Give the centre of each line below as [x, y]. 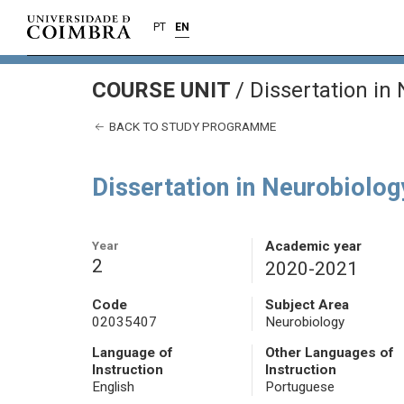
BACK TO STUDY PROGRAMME [191, 126]
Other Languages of [329, 353]
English [113, 387]
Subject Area [307, 305]
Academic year [313, 247]
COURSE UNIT [164, 90]
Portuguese [299, 387]
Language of [133, 353]
